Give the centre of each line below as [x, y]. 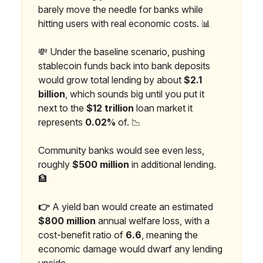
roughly [55, 164]
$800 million [67, 220]
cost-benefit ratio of [82, 235]
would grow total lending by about [111, 80]
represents [62, 122]
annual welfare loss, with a [153, 220]
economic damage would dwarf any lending [130, 249]
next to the [62, 108]
